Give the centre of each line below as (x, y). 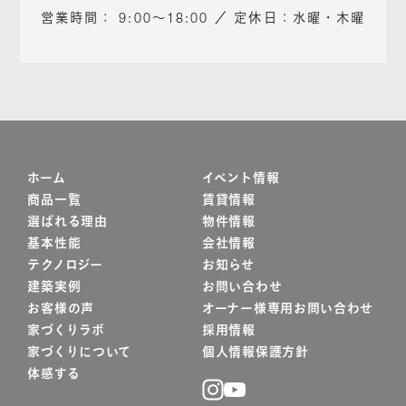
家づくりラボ (66, 332)
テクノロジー (65, 267)
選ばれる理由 (68, 223)
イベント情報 (241, 180)
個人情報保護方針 (256, 354)
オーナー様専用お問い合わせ (288, 310)
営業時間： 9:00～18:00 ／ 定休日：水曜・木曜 (203, 19)
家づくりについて (80, 354)
